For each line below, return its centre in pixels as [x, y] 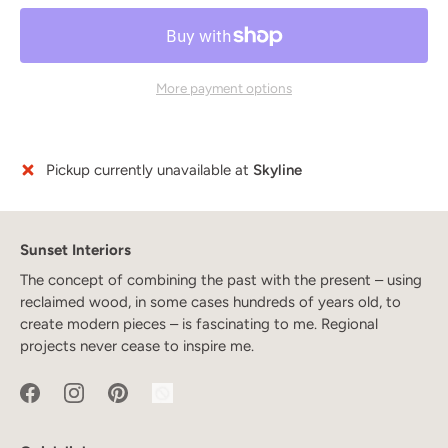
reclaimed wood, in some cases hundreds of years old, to [210, 301]
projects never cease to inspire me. [137, 345]
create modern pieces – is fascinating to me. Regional [199, 323]
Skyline [277, 169]
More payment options [224, 87]
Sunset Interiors [75, 249]
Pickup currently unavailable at [149, 169]
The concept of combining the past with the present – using [221, 279]
